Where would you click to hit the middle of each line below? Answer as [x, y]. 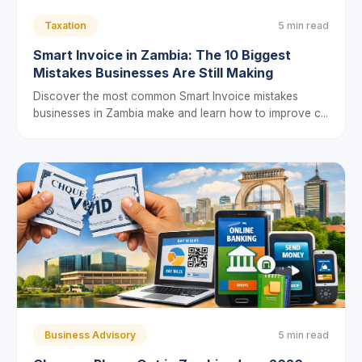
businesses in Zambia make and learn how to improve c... [181, 113]
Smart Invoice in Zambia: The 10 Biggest [162, 55]
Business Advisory [90, 335]
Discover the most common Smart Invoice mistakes [166, 96]
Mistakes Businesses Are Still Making [153, 73]
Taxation [65, 25]
